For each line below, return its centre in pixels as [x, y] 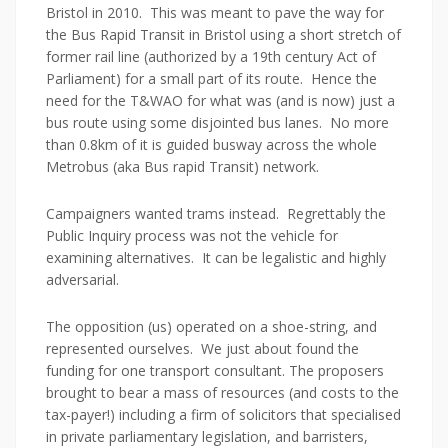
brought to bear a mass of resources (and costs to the [222, 392]
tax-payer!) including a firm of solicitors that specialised [223, 414]
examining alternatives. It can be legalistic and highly [216, 257]
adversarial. [82, 279]
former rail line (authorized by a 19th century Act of [211, 56]
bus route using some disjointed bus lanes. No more [217, 122]
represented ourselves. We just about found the [202, 348]
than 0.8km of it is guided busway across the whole [211, 144]
